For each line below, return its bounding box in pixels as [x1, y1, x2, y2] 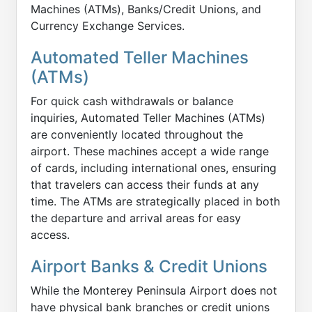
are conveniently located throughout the [31, 127, 243, 141]
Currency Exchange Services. [31, 19, 185, 33]
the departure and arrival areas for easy [31, 211, 241, 225]
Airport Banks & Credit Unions [31, 256, 267, 276]
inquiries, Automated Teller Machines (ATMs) [31, 111, 265, 125]
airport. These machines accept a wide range [31, 144, 269, 158]
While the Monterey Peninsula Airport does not [31, 283, 277, 297]
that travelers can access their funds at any [31, 178, 259, 192]
